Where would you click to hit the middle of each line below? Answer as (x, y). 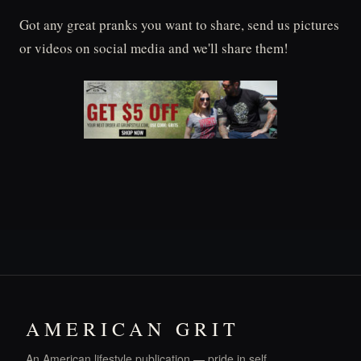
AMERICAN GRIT (133, 329)
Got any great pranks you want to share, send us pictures (179, 25)
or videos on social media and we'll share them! (154, 48)
